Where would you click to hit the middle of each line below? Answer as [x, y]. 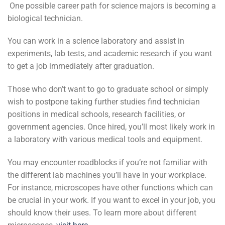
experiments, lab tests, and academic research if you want [110, 54]
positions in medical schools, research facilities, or [96, 115]
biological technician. [47, 18]
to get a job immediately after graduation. [82, 66]
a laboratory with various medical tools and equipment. [107, 140]
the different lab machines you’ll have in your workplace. [107, 175]
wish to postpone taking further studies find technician [104, 102]
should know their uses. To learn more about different [102, 212]
